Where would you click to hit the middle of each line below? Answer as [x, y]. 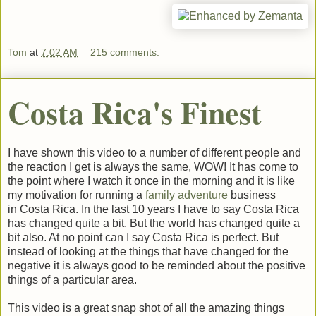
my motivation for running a [75, 195]
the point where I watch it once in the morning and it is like [151, 181]
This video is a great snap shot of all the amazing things [146, 308]
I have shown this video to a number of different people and [154, 152]
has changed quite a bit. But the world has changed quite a [154, 223]
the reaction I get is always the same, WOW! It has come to [153, 166]
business [252, 195]
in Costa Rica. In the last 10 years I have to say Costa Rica [153, 209]
